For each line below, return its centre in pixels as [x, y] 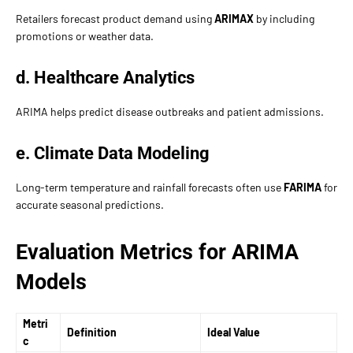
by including [284, 18]
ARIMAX [234, 18]
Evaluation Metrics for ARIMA [157, 252]
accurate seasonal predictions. [90, 204]
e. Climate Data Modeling [113, 153]
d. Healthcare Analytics [105, 77]
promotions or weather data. [85, 35]
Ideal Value [234, 332]
